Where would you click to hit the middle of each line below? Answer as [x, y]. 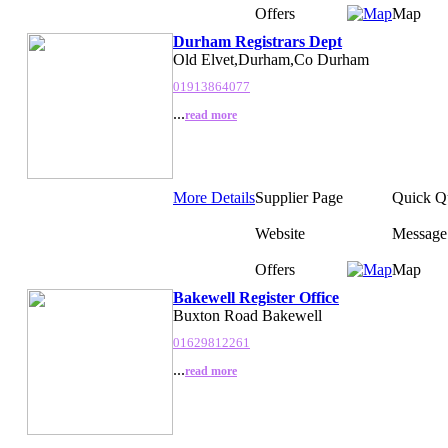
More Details [214, 197]
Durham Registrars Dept [257, 41]
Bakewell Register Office [256, 297]
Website [280, 233]
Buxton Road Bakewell [247, 315]
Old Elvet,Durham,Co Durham [271, 59]
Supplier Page [299, 197]
